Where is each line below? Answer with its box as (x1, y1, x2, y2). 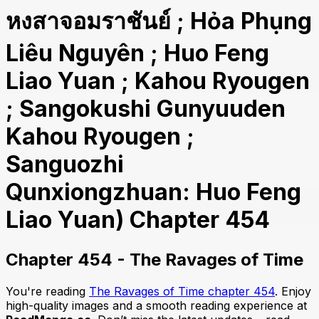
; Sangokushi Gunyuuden (6, 95, 286, 123)
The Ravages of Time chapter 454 (89, 283, 275, 298)
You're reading (6, 283, 89, 298)
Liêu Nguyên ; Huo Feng (6, 39, 269, 68)
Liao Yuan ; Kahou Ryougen (6, 67, 310, 95)
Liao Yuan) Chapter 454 (6, 206, 270, 234)
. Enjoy (275, 283, 311, 298)
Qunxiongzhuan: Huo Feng (6, 178, 301, 206)
